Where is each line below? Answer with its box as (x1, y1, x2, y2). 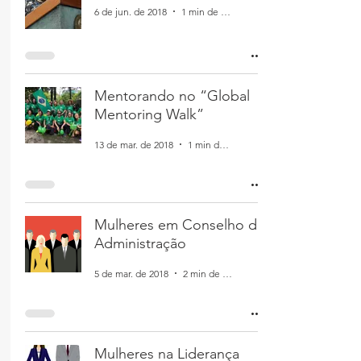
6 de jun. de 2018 (94, 5, 167, 18)
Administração (94, 234, 186, 252)
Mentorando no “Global (94, 87, 250, 105)
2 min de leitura (222, 267, 232, 280)
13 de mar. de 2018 (94, 138, 173, 151)
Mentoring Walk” (94, 106, 204, 123)
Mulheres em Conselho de (94, 216, 265, 234)
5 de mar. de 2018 (94, 267, 168, 280)
